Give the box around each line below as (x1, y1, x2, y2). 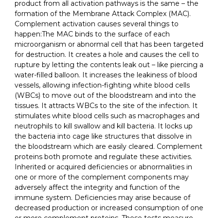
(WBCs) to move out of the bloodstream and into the (15, 91, 196, 100)
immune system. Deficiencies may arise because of (15, 193, 190, 202)
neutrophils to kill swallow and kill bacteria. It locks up (15, 122, 193, 130)
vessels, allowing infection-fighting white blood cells (15, 81, 190, 90)
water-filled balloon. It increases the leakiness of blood (15, 71, 197, 79)
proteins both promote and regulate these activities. (15, 152, 192, 161)
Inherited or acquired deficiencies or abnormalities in (15, 163, 192, 171)
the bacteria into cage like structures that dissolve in (15, 132, 192, 141)
